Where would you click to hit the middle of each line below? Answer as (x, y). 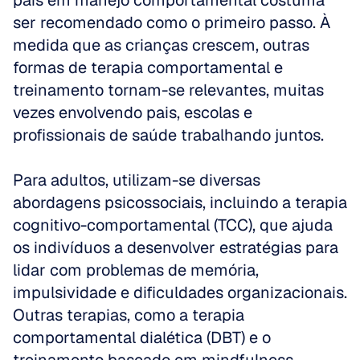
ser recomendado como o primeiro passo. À (172, 22)
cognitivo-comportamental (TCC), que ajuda (173, 225)
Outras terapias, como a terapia (129, 315)
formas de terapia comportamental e (148, 67)
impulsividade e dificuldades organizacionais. (180, 292)
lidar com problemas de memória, (136, 270)
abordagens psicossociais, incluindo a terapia (180, 202)
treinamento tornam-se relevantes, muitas (168, 90)
